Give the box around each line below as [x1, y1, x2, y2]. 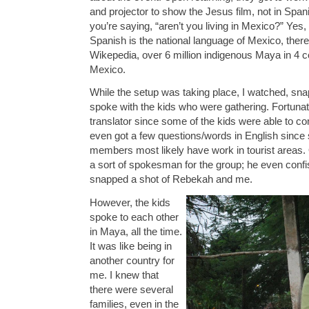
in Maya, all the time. [90, 225, 182, 237]
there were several [90, 283, 173, 295]
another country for [90, 254, 175, 266]
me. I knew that [90, 268, 159, 281]
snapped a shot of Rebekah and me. [90, 173, 252, 186]
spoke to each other [90, 210, 179, 223]
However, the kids [90, 196, 170, 208]
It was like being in [90, 239, 172, 252]
